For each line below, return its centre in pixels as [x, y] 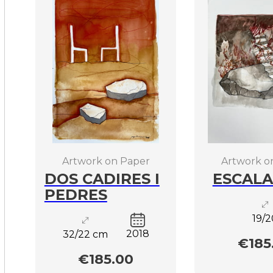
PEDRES [76, 194]
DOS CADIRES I [102, 179]
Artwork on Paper [106, 161]
